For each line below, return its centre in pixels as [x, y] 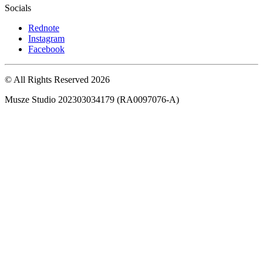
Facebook [46, 49]
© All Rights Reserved [48, 79]
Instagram [46, 38]
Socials [18, 8]
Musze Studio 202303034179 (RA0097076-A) [92, 99]
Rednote [44, 28]
